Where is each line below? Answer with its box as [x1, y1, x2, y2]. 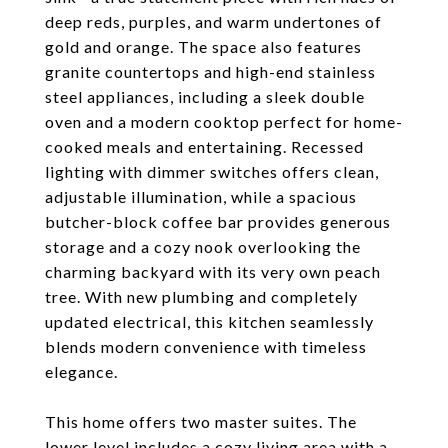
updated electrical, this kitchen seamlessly [45, 312, 374, 331]
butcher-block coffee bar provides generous [45, 212, 391, 231]
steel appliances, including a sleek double [45, 87, 365, 106]
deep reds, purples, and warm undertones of [45, 12, 382, 31]
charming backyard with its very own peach [45, 262, 381, 281]
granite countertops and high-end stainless [45, 62, 376, 81]
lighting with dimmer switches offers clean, [45, 162, 379, 181]
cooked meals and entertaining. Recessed [45, 137, 364, 156]
